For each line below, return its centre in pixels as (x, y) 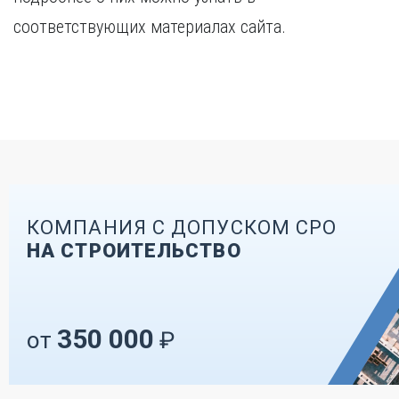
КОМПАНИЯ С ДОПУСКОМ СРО (182, 228)
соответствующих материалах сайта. (150, 27)
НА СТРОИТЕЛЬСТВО (134, 251)
